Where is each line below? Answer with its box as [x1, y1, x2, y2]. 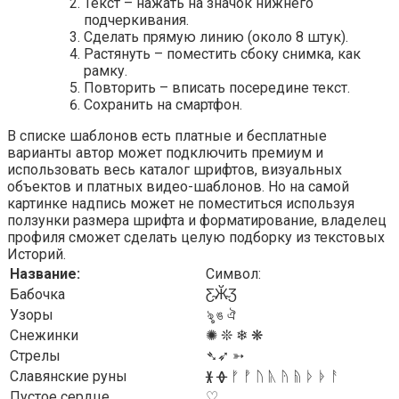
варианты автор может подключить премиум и [7, 143, 323, 161]
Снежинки [10, 326, 78, 344]
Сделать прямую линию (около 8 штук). [84, 28, 348, 45]
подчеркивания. [84, 11, 189, 28]
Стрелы [10, 346, 61, 364]
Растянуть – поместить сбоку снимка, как [84, 45, 361, 62]
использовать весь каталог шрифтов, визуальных [7, 160, 342, 178]
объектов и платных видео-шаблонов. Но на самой [7, 177, 349, 195]
